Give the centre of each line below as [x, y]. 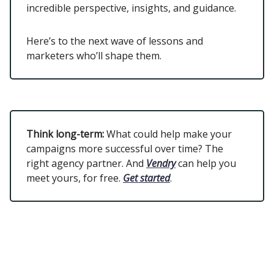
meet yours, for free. [75, 178]
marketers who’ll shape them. [95, 56]
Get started [146, 178]
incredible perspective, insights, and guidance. [131, 8]
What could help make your [169, 134]
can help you [206, 164]
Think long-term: [66, 134]
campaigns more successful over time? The [125, 149]
